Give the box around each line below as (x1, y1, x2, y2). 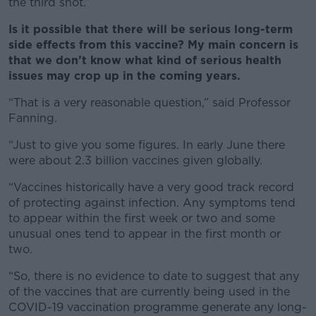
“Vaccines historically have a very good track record (8, 181, 294, 194)
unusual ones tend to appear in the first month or (8, 227, 281, 241)
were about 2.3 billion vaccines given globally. (8, 154, 262, 167)
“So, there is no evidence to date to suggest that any (8, 269, 299, 283)
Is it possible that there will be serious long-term (8, 23, 293, 36)
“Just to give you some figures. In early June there (8, 138, 285, 152)
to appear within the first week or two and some (8, 212, 275, 225)
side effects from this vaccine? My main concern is (8, 38, 298, 51)
